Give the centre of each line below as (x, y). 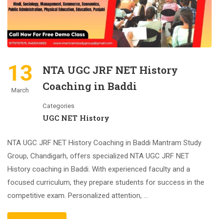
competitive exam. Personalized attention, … (78, 196)
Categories (58, 106)
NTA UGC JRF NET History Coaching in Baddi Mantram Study (104, 143)
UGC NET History (76, 118)
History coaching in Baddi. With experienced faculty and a (99, 169)
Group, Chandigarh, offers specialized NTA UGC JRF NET (98, 156)
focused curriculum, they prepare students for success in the (106, 182)
